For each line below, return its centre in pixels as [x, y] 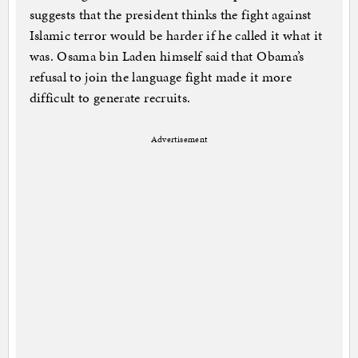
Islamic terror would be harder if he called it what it [176, 36]
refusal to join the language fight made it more [160, 77]
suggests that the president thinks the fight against [170, 15]
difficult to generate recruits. [113, 98]
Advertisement [179, 140]
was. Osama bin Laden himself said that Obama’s [167, 56]
